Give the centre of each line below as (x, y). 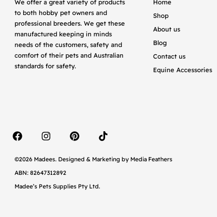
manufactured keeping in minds (63, 34)
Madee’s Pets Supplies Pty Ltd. (57, 186)
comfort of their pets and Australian (69, 55)
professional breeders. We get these (70, 23)
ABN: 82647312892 (40, 173)
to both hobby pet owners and (61, 13)
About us (167, 29)
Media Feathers (151, 159)
